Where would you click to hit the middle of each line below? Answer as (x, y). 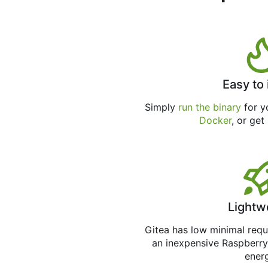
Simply (162, 107)
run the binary (210, 107)
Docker (215, 121)
